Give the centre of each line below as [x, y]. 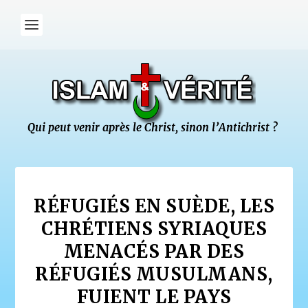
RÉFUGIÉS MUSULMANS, [154, 274]
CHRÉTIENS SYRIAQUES [154, 229]
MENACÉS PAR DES [154, 251]
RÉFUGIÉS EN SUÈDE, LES [154, 206]
